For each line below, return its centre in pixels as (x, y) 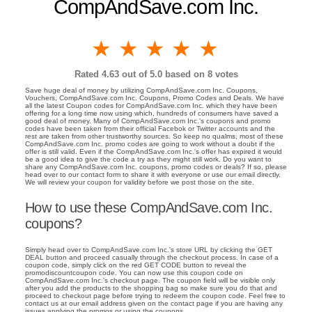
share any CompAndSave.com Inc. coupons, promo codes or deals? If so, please (156, 167)
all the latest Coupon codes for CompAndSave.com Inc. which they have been (151, 106)
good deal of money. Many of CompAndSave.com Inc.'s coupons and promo (148, 121)
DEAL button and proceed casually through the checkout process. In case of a (152, 257)
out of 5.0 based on (163, 75)
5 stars (258, 49)
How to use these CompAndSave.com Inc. (149, 207)
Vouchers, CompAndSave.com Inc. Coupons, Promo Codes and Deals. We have (155, 98)
